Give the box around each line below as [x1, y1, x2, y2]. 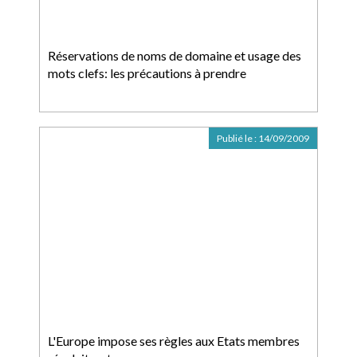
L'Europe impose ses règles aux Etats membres [48, 333, 300, 348]
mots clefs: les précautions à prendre [48, 65, 246, 80]
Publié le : [217, 132, 258, 144]
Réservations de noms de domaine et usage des [48, 48, 301, 63]
